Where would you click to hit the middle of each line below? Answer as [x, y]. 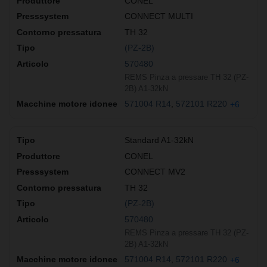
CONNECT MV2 [155, 172]
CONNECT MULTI [159, 16]
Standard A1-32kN [159, 140]
